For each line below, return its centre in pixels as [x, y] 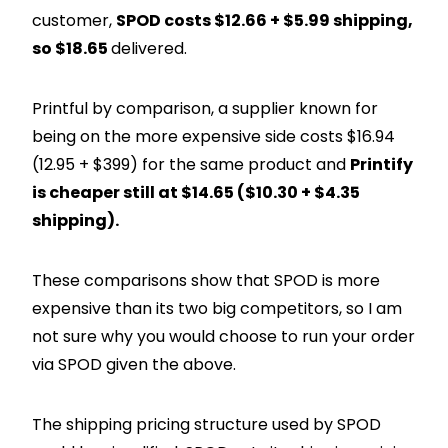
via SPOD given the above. [134, 364]
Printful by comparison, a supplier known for [205, 108]
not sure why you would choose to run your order [223, 336]
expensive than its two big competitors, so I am [217, 308]
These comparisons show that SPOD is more [206, 280]
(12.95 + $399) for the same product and [191, 164]
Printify [381, 164]
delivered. [149, 48]
